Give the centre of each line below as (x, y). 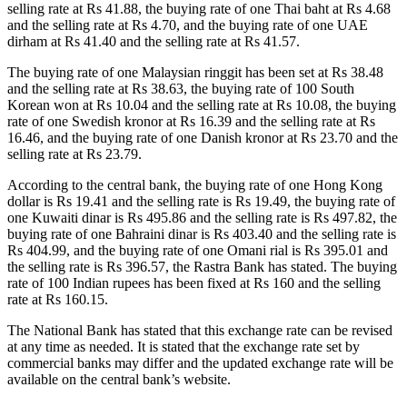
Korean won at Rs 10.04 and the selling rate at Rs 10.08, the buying (202, 105)
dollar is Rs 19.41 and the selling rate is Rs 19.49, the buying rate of (201, 201)
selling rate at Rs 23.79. (74, 154)
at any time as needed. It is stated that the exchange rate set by (184, 347)
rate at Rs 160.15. (58, 299)
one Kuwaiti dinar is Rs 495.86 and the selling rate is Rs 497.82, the (202, 218)
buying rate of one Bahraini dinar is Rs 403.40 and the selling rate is (202, 234)
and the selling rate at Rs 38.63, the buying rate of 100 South (181, 89)
